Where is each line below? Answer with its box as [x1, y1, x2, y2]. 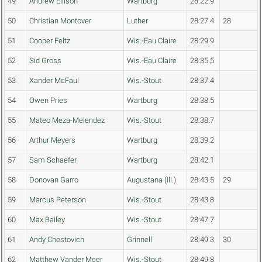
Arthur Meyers [29, 136, 75, 145]
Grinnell [127, 235, 152, 244]
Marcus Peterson [29, 195, 86, 205]
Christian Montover [29, 16, 91, 26]
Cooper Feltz [29, 36, 70, 46]
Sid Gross [29, 56, 61, 65]
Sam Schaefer [29, 156, 77, 165]
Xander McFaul [29, 76, 79, 85]
